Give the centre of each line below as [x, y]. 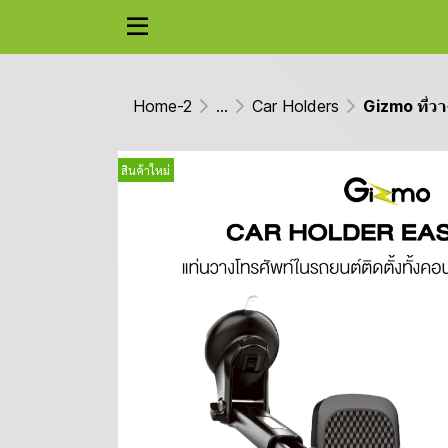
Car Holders [295, 106]
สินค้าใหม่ [145, 170]
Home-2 [162, 106]
